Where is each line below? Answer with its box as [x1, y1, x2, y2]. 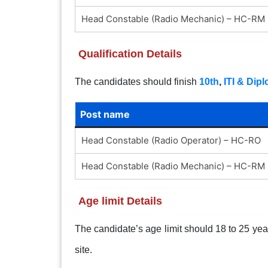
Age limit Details [78, 194, 162, 207]
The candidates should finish [74, 76, 199, 87]
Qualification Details [78, 47, 182, 60]
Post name [80, 108, 130, 120]
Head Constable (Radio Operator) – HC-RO [81, 134, 261, 146]
